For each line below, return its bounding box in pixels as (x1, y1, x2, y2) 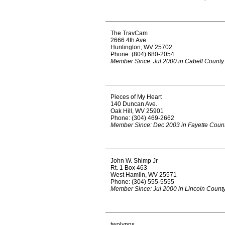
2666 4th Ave (110, 37, 146, 44)
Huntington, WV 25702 (110, 44, 172, 51)
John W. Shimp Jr (110, 157, 158, 164)
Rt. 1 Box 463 (110, 164, 147, 171)
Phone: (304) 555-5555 (110, 178, 174, 185)
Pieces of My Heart (110, 93, 162, 100)
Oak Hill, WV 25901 (110, 107, 164, 115)
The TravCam (110, 30, 148, 37)
